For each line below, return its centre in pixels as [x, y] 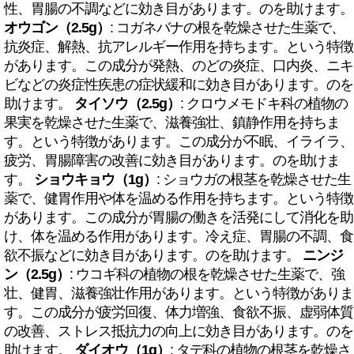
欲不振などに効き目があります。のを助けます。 [153, 255]
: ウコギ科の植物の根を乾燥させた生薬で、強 [207, 274]
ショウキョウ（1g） [95, 179]
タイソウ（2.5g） [127, 104]
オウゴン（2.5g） [57, 28]
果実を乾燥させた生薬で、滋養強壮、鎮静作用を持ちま [172, 122]
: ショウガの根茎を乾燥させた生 [254, 179]
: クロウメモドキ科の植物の [264, 104]
